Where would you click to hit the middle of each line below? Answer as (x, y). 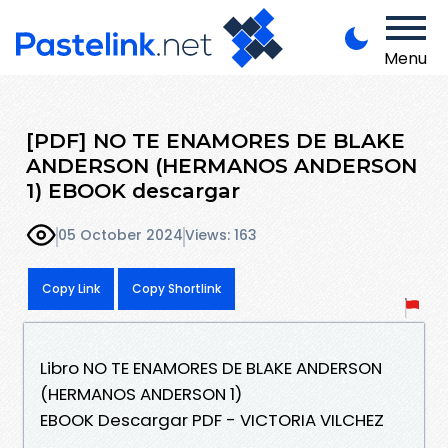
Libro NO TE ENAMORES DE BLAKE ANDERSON (211, 367)
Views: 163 (221, 235)
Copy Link (71, 288)
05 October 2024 (120, 235)
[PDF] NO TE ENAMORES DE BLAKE (215, 140)
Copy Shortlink (176, 288)
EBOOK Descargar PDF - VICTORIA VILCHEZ (212, 419)
